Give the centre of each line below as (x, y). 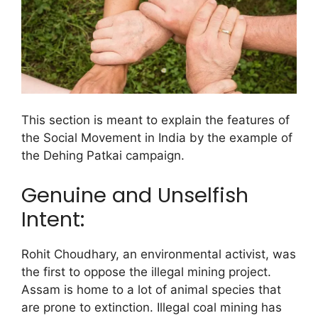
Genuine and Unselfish (135, 195)
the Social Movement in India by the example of (157, 138)
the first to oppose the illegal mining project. (146, 272)
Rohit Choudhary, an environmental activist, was (159, 254)
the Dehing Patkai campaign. (103, 156)
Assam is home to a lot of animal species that (151, 289)
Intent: (53, 219)
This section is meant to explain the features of (155, 120)
